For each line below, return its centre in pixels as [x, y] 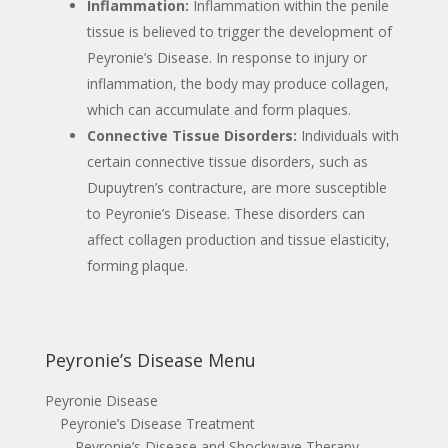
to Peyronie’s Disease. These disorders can [225, 213]
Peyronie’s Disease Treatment [157, 423]
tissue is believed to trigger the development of [239, 31]
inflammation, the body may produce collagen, [237, 83]
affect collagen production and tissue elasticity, [238, 239]
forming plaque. [137, 265]
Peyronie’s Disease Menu [150, 359]
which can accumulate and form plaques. [218, 109]
